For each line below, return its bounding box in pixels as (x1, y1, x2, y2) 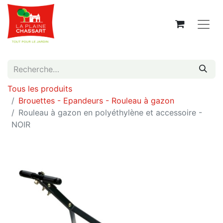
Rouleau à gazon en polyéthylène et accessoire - (18, 108, 202, 117)
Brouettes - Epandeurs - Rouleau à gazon (18, 96, 174, 106)
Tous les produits (7, 84, 72, 94)
